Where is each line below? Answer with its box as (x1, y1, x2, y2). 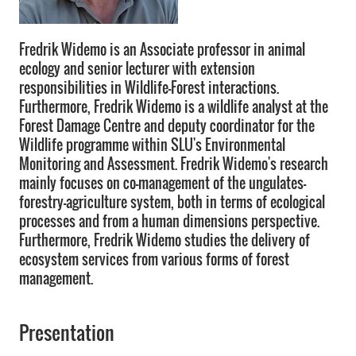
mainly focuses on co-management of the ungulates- (19, 172, 306, 193)
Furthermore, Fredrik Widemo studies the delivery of (19, 230, 310, 250)
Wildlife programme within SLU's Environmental (19, 134, 285, 155)
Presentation (19, 318, 114, 346)
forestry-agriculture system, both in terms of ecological (19, 192, 325, 212)
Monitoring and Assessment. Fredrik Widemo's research (19, 153, 328, 174)
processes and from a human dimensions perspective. (19, 211, 319, 231)
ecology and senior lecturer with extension (19, 58, 255, 79)
